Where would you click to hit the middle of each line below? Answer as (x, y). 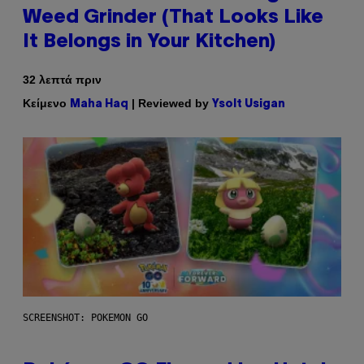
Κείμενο (46, 103)
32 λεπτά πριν (62, 79)
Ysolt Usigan (249, 104)
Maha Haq (99, 104)
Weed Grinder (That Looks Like (173, 17)
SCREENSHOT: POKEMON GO (85, 317)
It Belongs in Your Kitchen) (149, 42)
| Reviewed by (170, 103)
